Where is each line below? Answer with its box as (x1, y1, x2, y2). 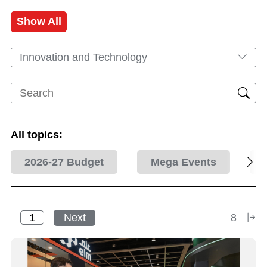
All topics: (11, 129, 63, 141)
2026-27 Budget (24, 156, 104, 168)
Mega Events (151, 156, 216, 168)
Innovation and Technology (20, 51, 147, 63)
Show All (16, 15, 61, 27)
